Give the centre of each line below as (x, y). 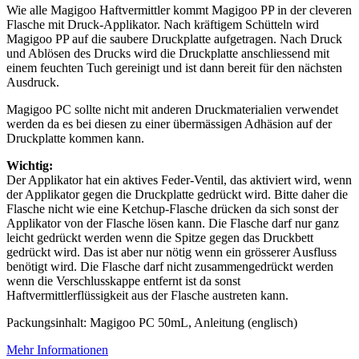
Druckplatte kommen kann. (75, 138)
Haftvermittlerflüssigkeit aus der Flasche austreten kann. (147, 295)
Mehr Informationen (57, 349)
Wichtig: (30, 165)
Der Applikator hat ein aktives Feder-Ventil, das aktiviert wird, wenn (179, 179)
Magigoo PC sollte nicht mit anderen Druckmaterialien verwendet (172, 109)
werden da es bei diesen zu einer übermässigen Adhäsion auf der (169, 123)
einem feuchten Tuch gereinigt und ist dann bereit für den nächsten (174, 67)
